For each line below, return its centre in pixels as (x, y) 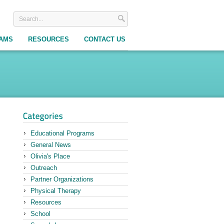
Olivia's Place (50, 156)
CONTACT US (105, 39)
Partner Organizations (62, 179)
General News (51, 145)
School (40, 214)
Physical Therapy (56, 191)
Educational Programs (62, 133)
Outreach (44, 168)
